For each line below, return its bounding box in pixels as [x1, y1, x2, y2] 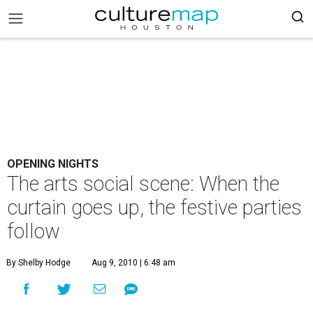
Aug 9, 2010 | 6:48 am [92, 258, 175, 268]
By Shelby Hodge [6, 258, 71, 268]
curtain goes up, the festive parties [7, 196, 302, 219]
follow [7, 219, 60, 243]
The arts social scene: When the [7, 172, 279, 196]
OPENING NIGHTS [7, 157, 99, 170]
